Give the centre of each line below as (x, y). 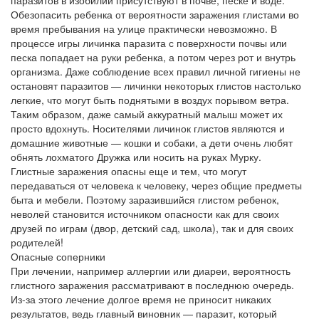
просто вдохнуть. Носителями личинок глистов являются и (148, 128)
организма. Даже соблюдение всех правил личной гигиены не (156, 71)
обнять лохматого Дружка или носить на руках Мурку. (136, 157)
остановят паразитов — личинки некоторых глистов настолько (156, 85)
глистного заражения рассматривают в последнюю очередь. (152, 285)
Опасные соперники (58, 256)
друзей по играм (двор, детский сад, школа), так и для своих (152, 228)
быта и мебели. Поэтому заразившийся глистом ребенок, (145, 199)
